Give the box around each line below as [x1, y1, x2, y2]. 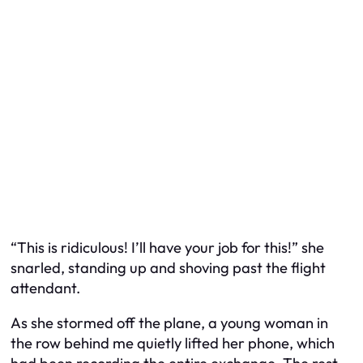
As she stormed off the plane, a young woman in [11, 314, 328, 333]
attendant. [11, 278, 80, 297]
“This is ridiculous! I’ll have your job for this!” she [11, 237, 324, 257]
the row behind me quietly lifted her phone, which [11, 334, 335, 353]
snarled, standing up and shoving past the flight [11, 258, 326, 277]
